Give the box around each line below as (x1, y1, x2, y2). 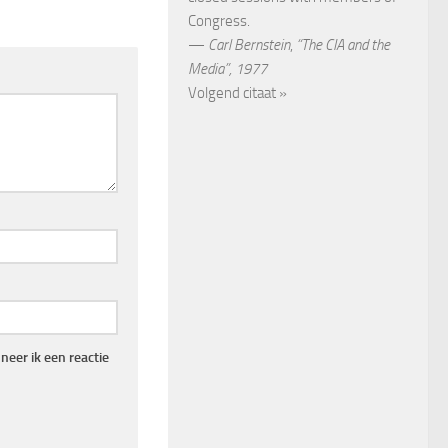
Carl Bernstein (208, 35, 290, 54)
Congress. (188, 11, 250, 30)
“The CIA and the (296, 35, 390, 54)
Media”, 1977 (188, 59, 267, 78)
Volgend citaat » (188, 83, 287, 102)
